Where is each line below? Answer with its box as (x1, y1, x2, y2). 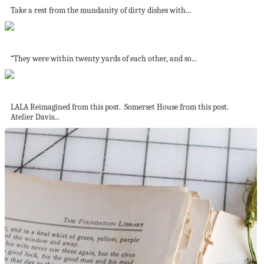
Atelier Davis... (11, 111, 60, 122)
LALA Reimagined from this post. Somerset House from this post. (11, 101, 229, 112)
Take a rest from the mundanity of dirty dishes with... (11, 5, 191, 15)
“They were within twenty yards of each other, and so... (11, 53, 197, 64)
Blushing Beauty (5, 35, 68, 46)
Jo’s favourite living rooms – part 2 (5, 83, 138, 94)
